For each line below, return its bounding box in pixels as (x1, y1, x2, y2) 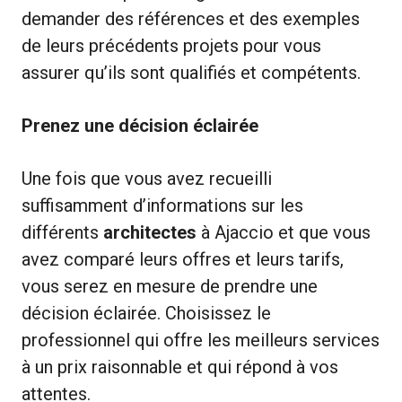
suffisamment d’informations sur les (22, 194, 303, 216)
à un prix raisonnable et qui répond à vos (22, 355, 338, 378)
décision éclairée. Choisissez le (22, 301, 271, 324)
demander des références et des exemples (22, 7, 360, 30)
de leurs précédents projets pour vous (22, 34, 321, 57)
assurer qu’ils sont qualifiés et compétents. (22, 61, 361, 83)
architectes (103, 221, 197, 243)
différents (22, 221, 103, 243)
